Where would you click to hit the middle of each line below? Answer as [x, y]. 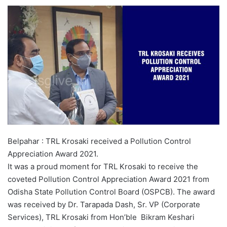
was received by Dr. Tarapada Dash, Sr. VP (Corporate [104, 205]
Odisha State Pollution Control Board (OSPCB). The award [111, 192]
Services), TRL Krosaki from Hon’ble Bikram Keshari [101, 217]
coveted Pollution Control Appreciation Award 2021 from [108, 179]
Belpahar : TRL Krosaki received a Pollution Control [99, 141]
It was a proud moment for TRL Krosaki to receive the [103, 167]
